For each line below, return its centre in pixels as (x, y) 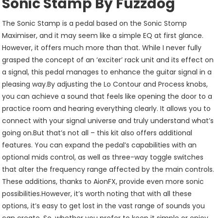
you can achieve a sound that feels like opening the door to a (107, 96)
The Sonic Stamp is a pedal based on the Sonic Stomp (95, 23)
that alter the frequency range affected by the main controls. (108, 169)
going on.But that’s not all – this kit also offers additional (97, 133)
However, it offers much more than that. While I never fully (102, 48)
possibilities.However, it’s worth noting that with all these (97, 194)
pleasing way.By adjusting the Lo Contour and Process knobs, (105, 84)
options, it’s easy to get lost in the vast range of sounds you (104, 206)
